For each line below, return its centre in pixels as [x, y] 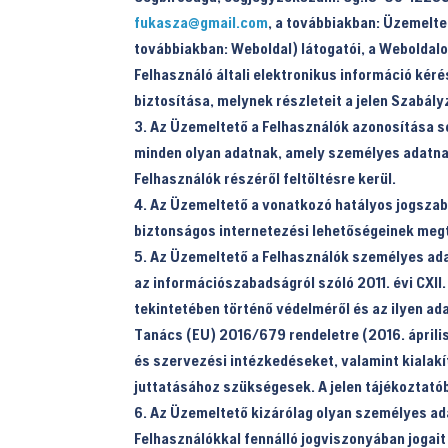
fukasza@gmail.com [201, 21]
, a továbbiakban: [326, 21]
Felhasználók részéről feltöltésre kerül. [265, 177]
